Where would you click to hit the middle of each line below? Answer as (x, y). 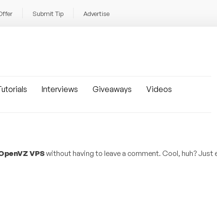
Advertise (96, 14)
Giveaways (112, 89)
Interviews (60, 89)
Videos (159, 89)
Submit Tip (48, 14)
